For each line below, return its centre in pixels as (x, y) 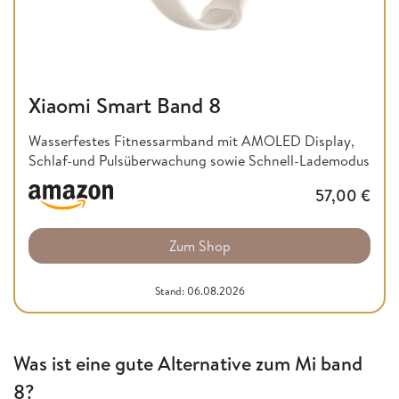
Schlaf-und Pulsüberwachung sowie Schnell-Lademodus (199, 160)
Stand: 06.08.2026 (199, 290)
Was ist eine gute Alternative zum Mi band (188, 363)
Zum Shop (199, 245)
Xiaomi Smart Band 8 (125, 105)
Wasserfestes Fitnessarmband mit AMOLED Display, (191, 140)
